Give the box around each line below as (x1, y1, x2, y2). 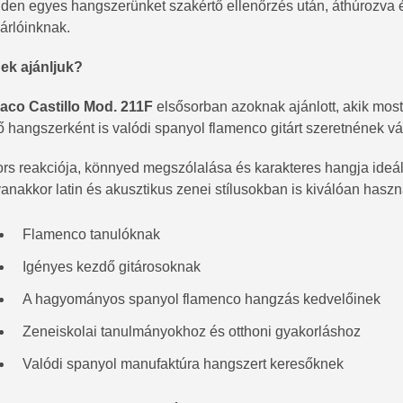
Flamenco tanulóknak (22, 226, 160, 242)
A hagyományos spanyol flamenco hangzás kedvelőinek (22, 291, 381, 307)
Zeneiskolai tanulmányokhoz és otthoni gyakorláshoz (22, 323, 361, 339)
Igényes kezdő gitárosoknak (22, 258, 201, 274)
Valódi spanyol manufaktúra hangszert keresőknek (22, 355, 344, 372)
